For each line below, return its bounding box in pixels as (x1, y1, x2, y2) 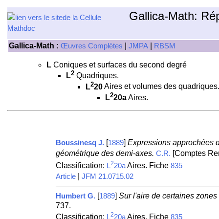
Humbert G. (55, 192, 95, 200)
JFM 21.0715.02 (81, 172, 133, 180)
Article (55, 172, 76, 180)
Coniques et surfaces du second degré (51, 61, 187, 69)
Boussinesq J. (55, 138, 104, 147)
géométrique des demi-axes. (55, 149, 154, 157)
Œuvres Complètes (61, 42, 123, 50)
